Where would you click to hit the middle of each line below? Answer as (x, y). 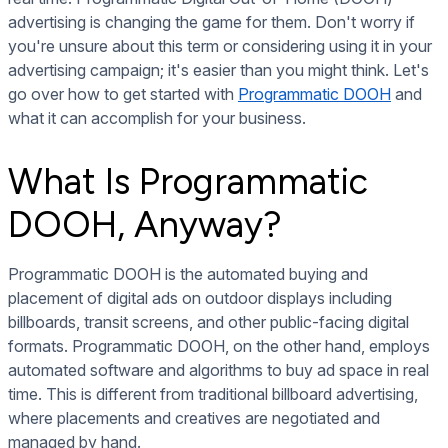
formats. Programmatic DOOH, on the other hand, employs (219, 345)
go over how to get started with (123, 93)
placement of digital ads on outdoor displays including (200, 297)
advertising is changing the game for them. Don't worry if (211, 21)
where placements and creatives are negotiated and (194, 417)
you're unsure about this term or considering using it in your (220, 45)
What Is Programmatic (188, 181)
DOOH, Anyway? (145, 224)
